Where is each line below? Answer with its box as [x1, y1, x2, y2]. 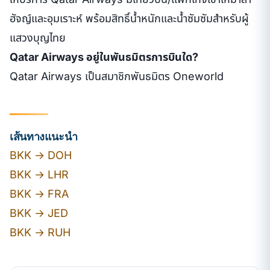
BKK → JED [10, 207, 68, 219]
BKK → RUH [10, 226, 71, 239]
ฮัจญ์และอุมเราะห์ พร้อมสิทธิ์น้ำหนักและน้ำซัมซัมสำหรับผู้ [10, 11, 249, 25]
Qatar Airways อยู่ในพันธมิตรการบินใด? [10, 50, 198, 63]
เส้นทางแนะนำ [10, 129, 78, 143]
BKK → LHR [10, 168, 69, 181]
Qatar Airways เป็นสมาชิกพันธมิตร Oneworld [10, 69, 224, 83]
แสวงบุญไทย [10, 31, 66, 44]
